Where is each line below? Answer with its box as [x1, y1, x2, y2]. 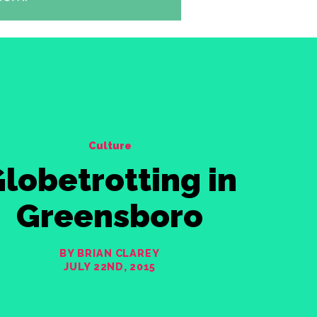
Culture [88, 139, 132, 151]
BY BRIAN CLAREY [59, 247, 160, 259]
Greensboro [16, 197, 204, 235]
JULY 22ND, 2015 [64, 260, 156, 272]
